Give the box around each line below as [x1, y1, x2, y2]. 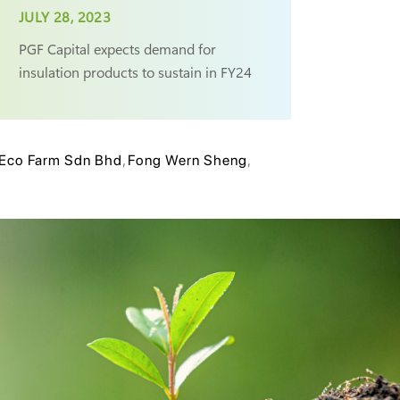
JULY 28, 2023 [19, 7, 112, 26]
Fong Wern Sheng [128, 152, 247, 169]
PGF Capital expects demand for [19, 39, 216, 58]
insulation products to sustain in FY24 [19, 62, 252, 81]
